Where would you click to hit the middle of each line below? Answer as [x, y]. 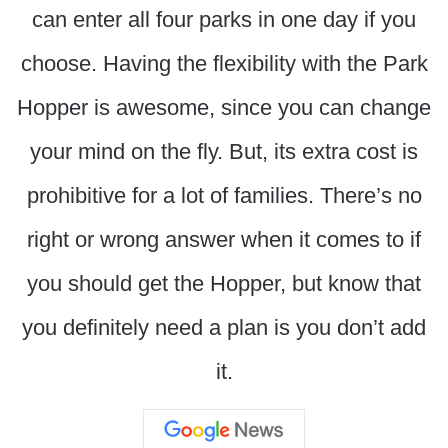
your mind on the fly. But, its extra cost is [224, 152]
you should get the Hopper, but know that [224, 284]
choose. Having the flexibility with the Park [224, 64]
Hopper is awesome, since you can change [224, 108]
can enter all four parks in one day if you [224, 20]
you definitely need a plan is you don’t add [224, 328]
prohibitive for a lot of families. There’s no [224, 196]
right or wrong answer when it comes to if [224, 240]
